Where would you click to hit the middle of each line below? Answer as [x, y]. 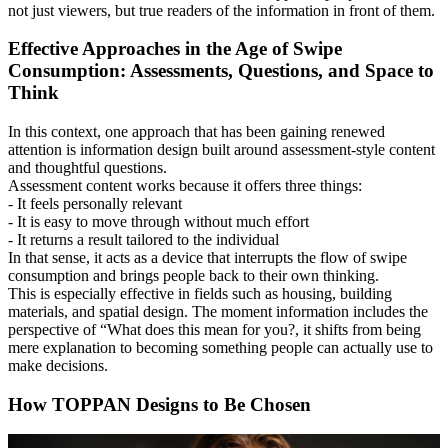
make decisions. [58, 365]
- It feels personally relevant [97, 203]
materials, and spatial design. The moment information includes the [218, 311]
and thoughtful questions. [87, 167]
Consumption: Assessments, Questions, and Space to [221, 71]
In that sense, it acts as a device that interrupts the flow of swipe [207, 257]
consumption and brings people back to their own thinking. [193, 275]
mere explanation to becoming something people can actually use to [220, 347]
